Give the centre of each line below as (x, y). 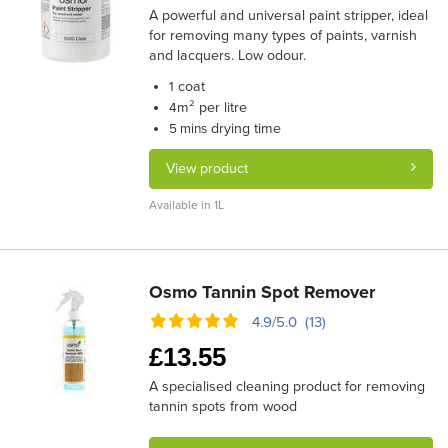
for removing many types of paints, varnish (283, 35)
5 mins (188, 129)
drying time (244, 128)
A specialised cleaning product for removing (287, 386)
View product (207, 168)
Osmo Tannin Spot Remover (262, 292)
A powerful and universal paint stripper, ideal (289, 15)
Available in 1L (187, 205)
